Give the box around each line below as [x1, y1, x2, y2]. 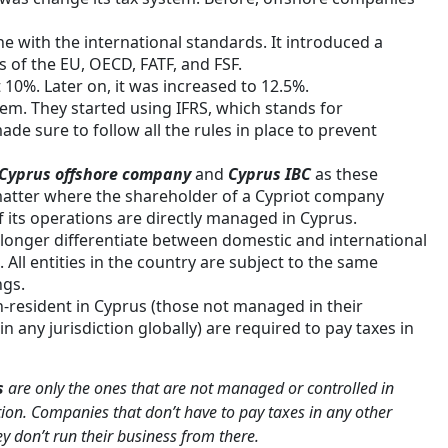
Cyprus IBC [228, 163, 311, 186]
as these [311, 163, 378, 186]
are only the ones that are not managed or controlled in [4, 377, 394, 400]
